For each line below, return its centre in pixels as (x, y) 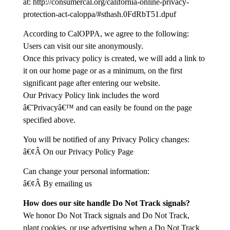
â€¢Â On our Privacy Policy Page (78, 152)
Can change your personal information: (86, 171)
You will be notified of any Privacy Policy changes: (106, 139)
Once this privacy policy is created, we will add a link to (114, 58)
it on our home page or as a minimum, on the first (102, 71)
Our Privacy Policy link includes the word (91, 95)
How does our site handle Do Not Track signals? (106, 203)
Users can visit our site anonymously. (83, 46)
